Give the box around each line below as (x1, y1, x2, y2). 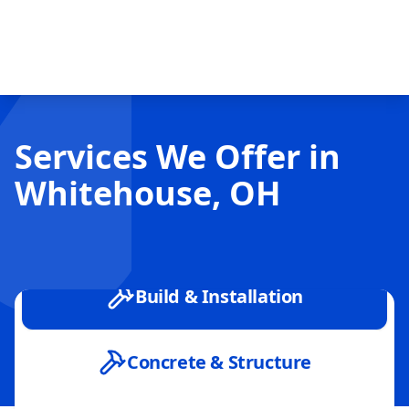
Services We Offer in (15, 134, 341, 179)
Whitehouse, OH (15, 171, 281, 215)
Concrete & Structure (127, 350, 311, 374)
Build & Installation (135, 284, 303, 309)
